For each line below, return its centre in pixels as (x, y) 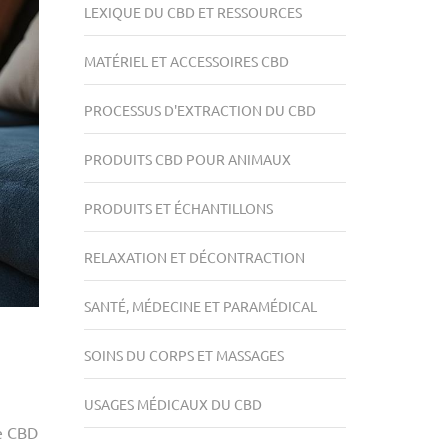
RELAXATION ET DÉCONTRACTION (194, 257)
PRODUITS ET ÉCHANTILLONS (178, 208)
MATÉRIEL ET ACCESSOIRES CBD (186, 61)
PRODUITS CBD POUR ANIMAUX (187, 159)
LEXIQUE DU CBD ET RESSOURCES (192, 12)
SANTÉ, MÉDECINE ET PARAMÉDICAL (200, 306)
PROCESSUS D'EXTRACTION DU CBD (199, 110)
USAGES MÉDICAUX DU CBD (172, 404)
